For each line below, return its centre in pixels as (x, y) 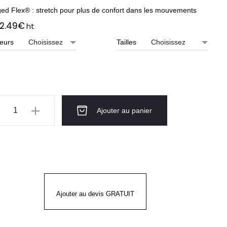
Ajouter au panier (124, 110)
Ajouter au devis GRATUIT (95, 194)
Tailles (126, 42)
